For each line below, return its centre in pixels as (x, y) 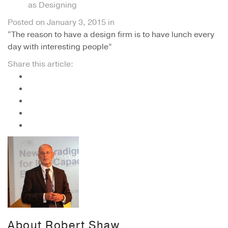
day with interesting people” (60, 47)
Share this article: (40, 64)
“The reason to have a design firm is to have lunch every (111, 35)
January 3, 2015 (76, 22)
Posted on (27, 22)
